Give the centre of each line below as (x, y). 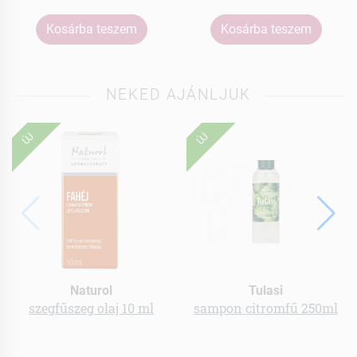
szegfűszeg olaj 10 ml (91, 308)
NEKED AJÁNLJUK (178, 95)
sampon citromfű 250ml (266, 308)
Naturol (91, 290)
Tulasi (266, 290)
